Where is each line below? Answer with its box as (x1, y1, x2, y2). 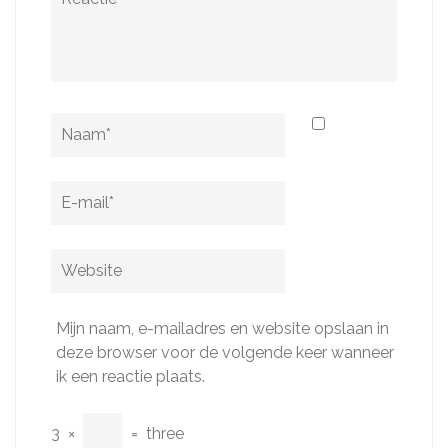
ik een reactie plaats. (56, 367, 205, 387)
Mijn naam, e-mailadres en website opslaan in (56, 319, 389, 339)
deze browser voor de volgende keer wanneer (56, 343, 394, 363)
